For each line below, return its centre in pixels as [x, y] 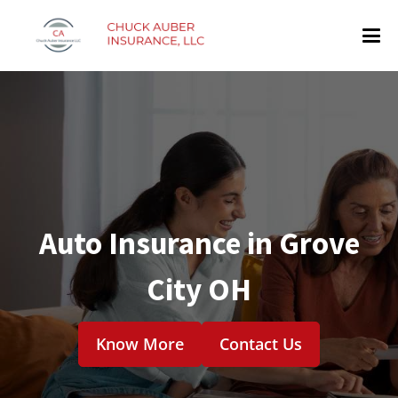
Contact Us [261, 343]
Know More [139, 343]
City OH [199, 289]
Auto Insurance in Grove [199, 243]
